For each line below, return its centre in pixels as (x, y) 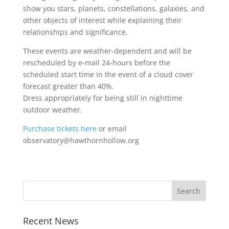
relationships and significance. (76, 32)
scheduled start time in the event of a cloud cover (108, 74)
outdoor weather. (52, 110)
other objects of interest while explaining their (102, 20)
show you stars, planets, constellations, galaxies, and (113, 8)
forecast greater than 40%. (68, 86)
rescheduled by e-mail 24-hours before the (96, 63)
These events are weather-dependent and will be (107, 51)
